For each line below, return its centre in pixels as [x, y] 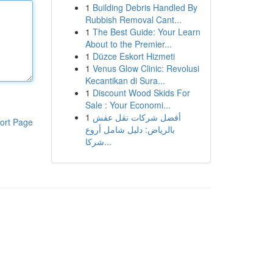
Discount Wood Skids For [141, 93]
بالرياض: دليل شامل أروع [130, 129]
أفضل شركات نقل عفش [136, 117]
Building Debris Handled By [145, 7]
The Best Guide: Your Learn [146, 32]
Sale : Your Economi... [128, 105]
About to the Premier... [128, 44]
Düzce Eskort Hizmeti [133, 56]
